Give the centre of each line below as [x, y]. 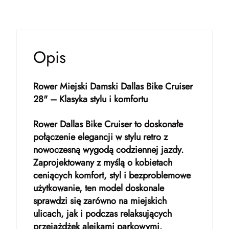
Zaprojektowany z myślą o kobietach [103, 163]
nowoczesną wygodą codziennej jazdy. [108, 150]
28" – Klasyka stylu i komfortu [90, 99]
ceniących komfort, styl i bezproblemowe [112, 175]
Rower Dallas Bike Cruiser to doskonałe [108, 124]
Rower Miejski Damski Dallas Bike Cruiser [113, 86]
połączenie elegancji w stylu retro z [100, 137]
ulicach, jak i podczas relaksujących [102, 214]
